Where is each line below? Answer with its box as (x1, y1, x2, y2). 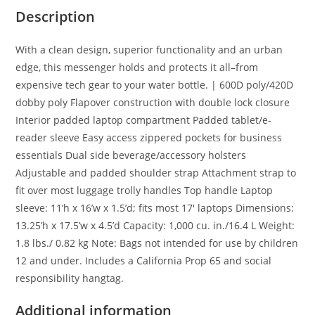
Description (15, 7, 96, 27)
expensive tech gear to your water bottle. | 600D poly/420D (15, 78, 294, 92)
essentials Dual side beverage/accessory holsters (15, 148, 247, 162)
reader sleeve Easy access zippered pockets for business (15, 131, 283, 145)
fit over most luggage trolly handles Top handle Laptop (15, 184, 274, 198)
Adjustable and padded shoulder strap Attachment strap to (15, 166, 297, 180)
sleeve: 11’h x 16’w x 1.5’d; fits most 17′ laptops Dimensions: (15, 201, 295, 215)
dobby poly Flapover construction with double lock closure (15, 96, 290, 110)
